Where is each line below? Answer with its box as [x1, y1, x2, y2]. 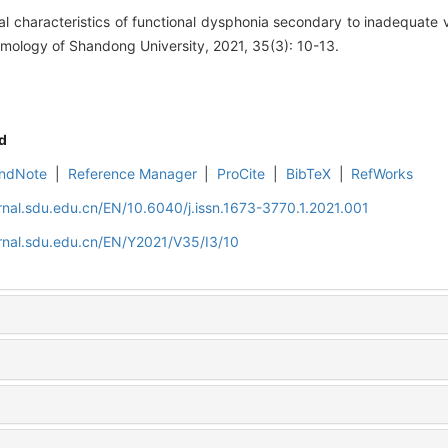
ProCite [217, 165, 266, 183]
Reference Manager [67, 165, 197, 183]
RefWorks [351, 165, 414, 183]
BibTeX [285, 165, 331, 183]
